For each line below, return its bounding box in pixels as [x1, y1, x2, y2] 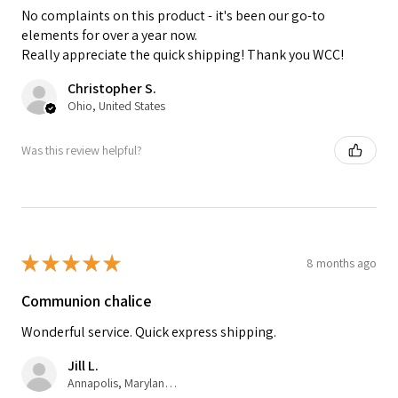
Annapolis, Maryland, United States [164, 375, 177, 392]
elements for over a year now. [21, 26, 197, 45]
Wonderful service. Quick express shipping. [21, 322, 276, 342]
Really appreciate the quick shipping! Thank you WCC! [21, 45, 344, 65]
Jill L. [68, 356, 99, 376]
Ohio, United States [68, 98, 165, 115]
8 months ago [306, 254, 377, 271]
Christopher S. [68, 79, 156, 99]
